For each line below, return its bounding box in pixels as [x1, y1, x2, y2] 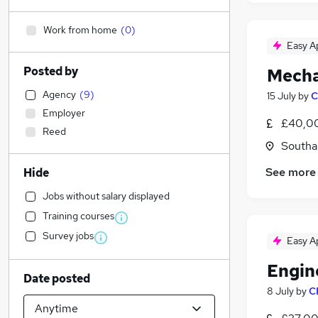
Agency [43, 88, 76, 101]
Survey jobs [43, 229, 94, 242]
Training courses [43, 209, 114, 222]
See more [265, 165, 316, 180]
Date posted [23, 271, 90, 286]
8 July [267, 285, 294, 298]
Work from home [43, 23, 117, 36]
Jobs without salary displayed [43, 190, 170, 202]
